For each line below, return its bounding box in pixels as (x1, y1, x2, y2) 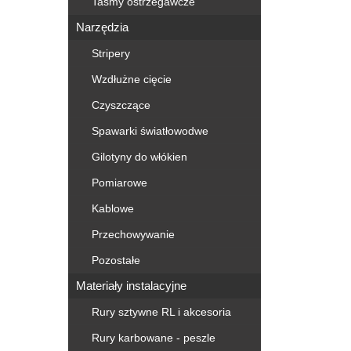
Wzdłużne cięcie (92, 73, 172, 85)
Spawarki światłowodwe (92, 125, 208, 137)
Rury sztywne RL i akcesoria (92, 306, 231, 318)
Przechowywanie (92, 228, 175, 241)
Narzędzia (76, 20, 128, 34)
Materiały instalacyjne (76, 279, 186, 292)
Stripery (92, 47, 130, 60)
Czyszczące (92, 99, 150, 111)
